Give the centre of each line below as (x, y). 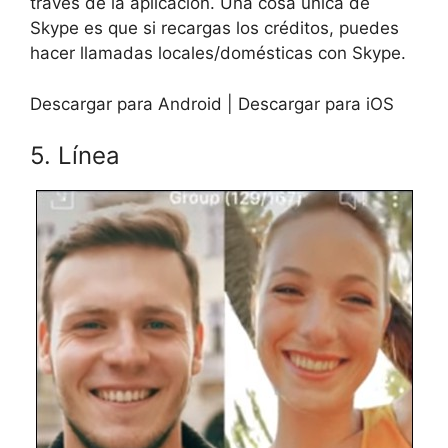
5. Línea (75, 156)
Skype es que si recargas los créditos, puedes (214, 28)
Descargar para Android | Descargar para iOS (212, 103)
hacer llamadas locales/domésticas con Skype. (218, 53)
